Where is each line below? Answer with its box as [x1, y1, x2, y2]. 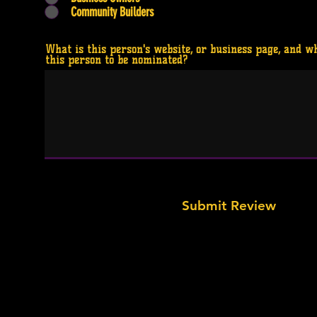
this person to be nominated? [45, 54, 188, 67]
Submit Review [181, 197, 276, 214]
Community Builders [71, 4, 154, 20]
